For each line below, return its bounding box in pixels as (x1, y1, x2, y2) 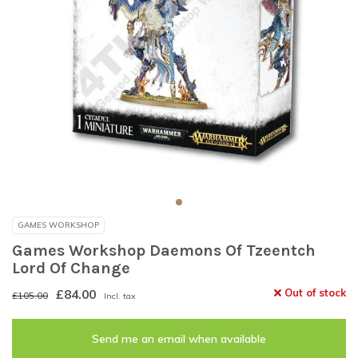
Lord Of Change (12, 259, 130, 278)
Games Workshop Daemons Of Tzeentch (12, 241, 316, 261)
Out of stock (281, 286, 346, 300)
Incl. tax (104, 291, 136, 302)
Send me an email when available (92, 332, 266, 347)
